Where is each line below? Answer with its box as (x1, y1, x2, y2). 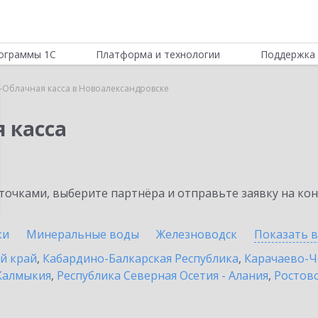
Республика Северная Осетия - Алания (57, 268, 268, 283)
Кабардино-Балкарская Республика (43, 251, 238, 266)
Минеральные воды (26, 226, 139, 242)
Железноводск (156, 226, 237, 242)
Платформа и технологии (96, 48, 221, 61)
